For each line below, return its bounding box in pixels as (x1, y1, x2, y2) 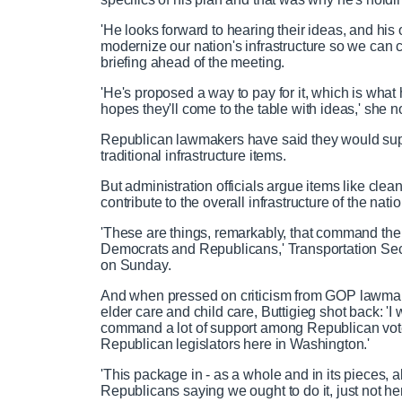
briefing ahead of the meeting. (100, 55, 289, 70)
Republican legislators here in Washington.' (100, 336, 371, 352)
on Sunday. (100, 258, 171, 273)
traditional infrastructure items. (100, 148, 290, 163)
